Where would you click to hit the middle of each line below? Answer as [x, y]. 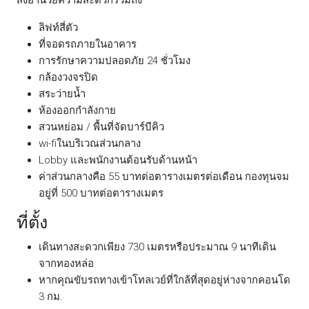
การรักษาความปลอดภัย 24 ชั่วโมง [114, 60]
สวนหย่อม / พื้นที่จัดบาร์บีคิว [101, 127]
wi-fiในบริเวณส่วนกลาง [90, 143]
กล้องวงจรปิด [68, 77]
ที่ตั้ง [32, 222]
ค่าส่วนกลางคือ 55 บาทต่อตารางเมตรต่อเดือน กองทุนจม [164, 176]
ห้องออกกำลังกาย [77, 110]
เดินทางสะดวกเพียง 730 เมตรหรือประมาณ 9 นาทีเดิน [157, 247]
